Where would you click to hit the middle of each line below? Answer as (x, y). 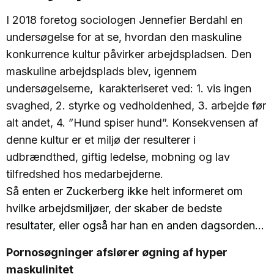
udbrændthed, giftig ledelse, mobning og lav (118, 157)
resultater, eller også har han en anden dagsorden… (135, 226)
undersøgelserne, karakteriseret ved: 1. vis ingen (129, 89)
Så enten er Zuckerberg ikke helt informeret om (124, 191)
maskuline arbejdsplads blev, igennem (102, 72)
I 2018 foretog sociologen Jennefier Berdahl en (124, 20)
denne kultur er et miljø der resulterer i (101, 140)
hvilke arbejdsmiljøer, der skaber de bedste (114, 209)
